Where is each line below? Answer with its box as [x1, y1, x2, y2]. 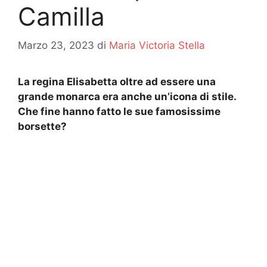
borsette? [18, 120, 67, 133]
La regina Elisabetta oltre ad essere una [18, 76, 216, 88]
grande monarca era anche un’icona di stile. [18, 91, 236, 103]
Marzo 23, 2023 [18, 39, 94, 52]
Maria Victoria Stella [109, 39, 205, 52]
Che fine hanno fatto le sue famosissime [18, 105, 221, 118]
